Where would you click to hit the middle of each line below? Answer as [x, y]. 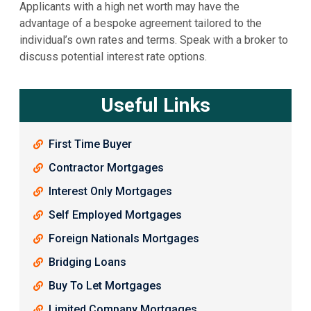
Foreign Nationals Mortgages [124, 239]
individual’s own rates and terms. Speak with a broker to [153, 40]
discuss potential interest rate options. [113, 57]
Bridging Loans [88, 262]
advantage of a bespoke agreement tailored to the [140, 24]
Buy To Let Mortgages [106, 286]
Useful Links [155, 106]
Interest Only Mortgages [111, 192]
